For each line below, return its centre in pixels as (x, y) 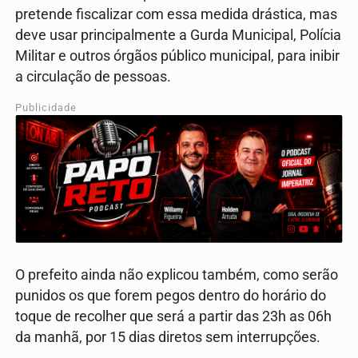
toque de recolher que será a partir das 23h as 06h (173, 316)
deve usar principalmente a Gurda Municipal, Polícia (178, 36)
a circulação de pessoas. (93, 77)
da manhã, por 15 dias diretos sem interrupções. (168, 337)
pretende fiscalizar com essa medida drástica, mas (176, 15)
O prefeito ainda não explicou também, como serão (177, 274)
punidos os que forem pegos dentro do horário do (171, 295)
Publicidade (46, 108)
